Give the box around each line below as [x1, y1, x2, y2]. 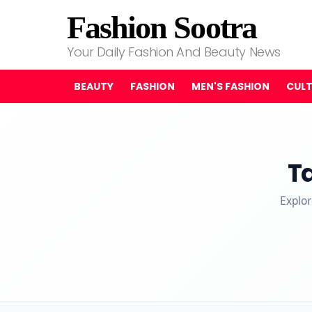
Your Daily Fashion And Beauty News [67, 43, 281, 61]
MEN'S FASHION [192, 79, 270, 93]
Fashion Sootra [67, 10, 256, 45]
